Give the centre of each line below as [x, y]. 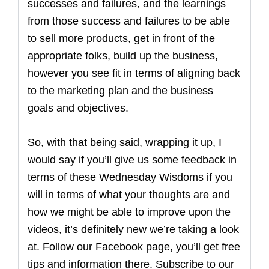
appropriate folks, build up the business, [123, 56]
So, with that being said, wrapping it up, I [125, 142]
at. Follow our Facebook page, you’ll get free [134, 247]
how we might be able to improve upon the [129, 212]
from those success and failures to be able [129, 21]
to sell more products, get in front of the [121, 38]
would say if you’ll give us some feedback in [132, 160]
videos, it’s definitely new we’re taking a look [133, 229]
